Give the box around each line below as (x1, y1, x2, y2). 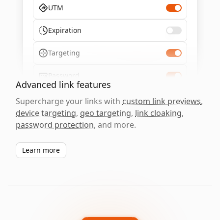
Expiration (48, 26, 82, 35)
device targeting (16, 108, 76, 118)
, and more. (94, 119, 136, 130)
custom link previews (122, 96, 201, 107)
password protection (16, 119, 94, 130)
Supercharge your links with (16, 96, 122, 107)
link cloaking (135, 108, 182, 118)
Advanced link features (16, 79, 111, 90)
